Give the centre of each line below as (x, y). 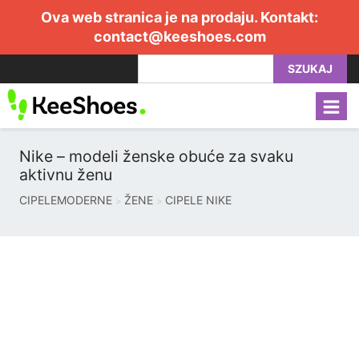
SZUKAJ (310, 69)
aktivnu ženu (66, 175)
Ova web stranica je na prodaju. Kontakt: (179, 17)
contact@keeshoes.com (179, 36)
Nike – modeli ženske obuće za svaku (156, 156)
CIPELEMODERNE (66, 200)
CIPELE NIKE (198, 200)
